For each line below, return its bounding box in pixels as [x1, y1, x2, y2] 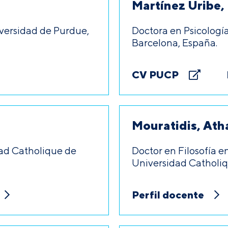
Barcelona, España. [132, 37, 217, 48]
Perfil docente [132, 188, 204, 201]
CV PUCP [132, 68, 179, 81]
